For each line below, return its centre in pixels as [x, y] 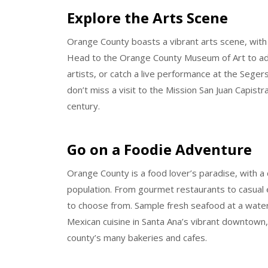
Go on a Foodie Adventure [159, 150]
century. [83, 106]
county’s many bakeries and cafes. [137, 238]
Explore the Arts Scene [147, 17]
